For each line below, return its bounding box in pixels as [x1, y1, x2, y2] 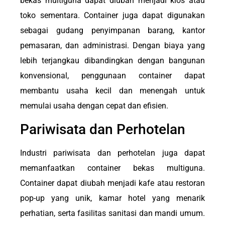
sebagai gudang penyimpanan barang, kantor [20, 26, 205, 36]
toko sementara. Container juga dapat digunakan [20, 11, 205, 21]
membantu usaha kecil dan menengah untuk [20, 86, 205, 96]
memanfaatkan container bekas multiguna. [20, 163, 205, 173]
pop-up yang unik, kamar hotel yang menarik [20, 193, 205, 203]
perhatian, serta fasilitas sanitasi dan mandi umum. [20, 208, 205, 218]
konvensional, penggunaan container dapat [20, 71, 205, 81]
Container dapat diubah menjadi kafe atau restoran [20, 178, 205, 188]
